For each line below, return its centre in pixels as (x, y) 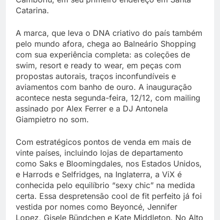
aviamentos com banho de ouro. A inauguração (104, 87)
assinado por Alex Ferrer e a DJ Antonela (92, 108)
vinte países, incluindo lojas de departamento (99, 152)
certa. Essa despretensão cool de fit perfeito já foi (109, 196)
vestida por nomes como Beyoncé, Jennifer (96, 206)
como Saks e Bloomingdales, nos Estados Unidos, (109, 163)
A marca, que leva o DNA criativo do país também (109, 33)
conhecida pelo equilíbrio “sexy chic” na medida (105, 185)
